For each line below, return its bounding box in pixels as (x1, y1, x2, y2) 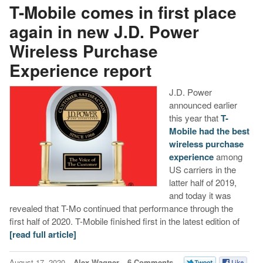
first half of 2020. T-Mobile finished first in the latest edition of (9, 215, 240, 228)
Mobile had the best (168, 124, 249, 138)
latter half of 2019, (168, 176, 237, 189)
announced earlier (168, 99, 237, 112)
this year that (168, 112, 221, 124)
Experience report (9, 58, 151, 82)
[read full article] (9, 228, 76, 241)
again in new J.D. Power (9, 19, 199, 43)
